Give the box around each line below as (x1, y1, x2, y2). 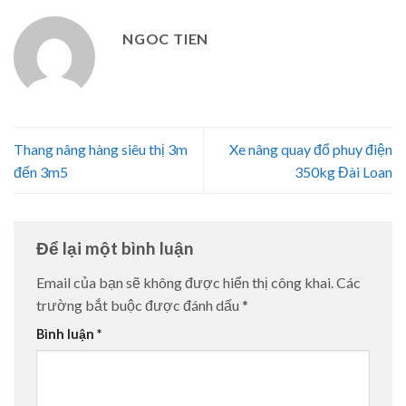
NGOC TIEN (122, 30, 209, 48)
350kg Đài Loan (295, 163, 392, 181)
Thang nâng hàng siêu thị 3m (14, 140, 188, 159)
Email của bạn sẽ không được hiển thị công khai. (36, 274, 333, 292)
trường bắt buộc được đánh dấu (36, 296, 242, 314)
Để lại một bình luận (36, 237, 198, 259)
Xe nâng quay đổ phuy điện (229, 140, 392, 159)
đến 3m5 (14, 163, 68, 181)
